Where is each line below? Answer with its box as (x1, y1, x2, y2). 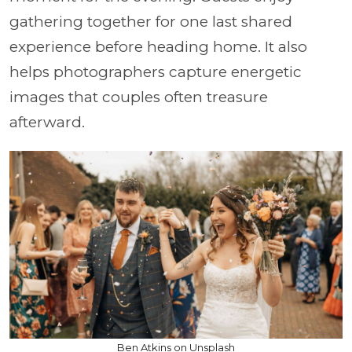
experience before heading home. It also (9, 38, 307, 56)
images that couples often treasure (9, 88, 268, 106)
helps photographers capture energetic (9, 63, 302, 81)
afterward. (9, 113, 85, 131)
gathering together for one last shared (9, 13, 292, 31)
